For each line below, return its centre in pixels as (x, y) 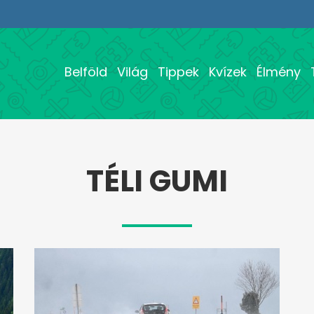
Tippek (178, 72)
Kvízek (228, 72)
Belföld (86, 72)
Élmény (279, 72)
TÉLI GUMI (157, 182)
